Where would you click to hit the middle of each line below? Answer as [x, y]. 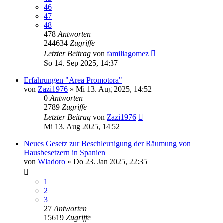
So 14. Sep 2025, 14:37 [81, 63]
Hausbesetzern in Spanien [64, 152]
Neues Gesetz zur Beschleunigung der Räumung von [107, 143]
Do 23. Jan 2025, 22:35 [110, 161]
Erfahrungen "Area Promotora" [73, 80]
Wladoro [52, 161]
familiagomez [128, 53]
